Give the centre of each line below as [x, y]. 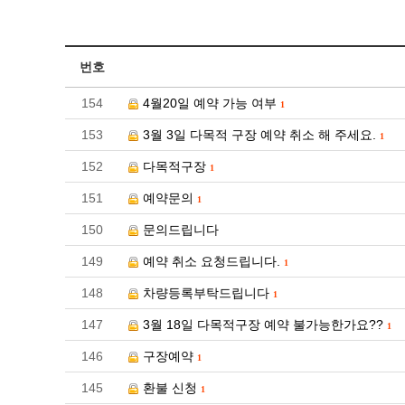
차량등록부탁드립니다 [206, 293]
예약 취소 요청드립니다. [212, 261]
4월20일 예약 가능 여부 [210, 103]
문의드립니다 [179, 230]
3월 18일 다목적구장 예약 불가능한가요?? [263, 325]
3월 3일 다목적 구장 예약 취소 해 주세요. [259, 135]
